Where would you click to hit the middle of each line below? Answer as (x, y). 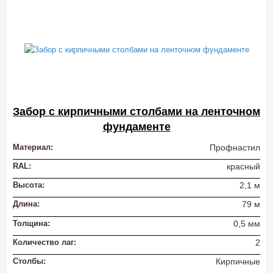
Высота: (29, 185)
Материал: (33, 147)
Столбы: (29, 261)
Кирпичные (238, 261)
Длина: (26, 204)
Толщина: (31, 223)
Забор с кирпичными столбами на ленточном (136, 112)
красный (243, 167)
